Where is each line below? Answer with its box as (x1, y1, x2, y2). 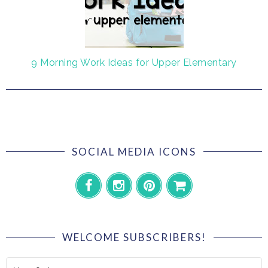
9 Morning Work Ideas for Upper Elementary (31, 56, 237, 68)
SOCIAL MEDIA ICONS (72, 145, 196, 158)
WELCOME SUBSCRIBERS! (62, 230, 206, 243)
